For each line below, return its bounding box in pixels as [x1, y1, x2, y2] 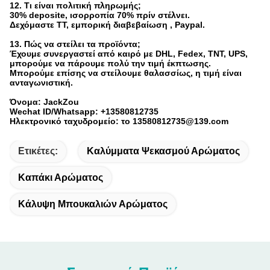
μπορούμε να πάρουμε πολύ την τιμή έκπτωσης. [10, 58, 211, 68]
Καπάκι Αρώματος [18, 172, 103, 183]
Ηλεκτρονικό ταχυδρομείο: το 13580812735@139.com [10, 116, 228, 126]
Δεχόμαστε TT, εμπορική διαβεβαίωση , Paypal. [10, 20, 205, 30]
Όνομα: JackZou [10, 97, 79, 107]
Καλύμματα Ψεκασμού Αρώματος [87, 146, 240, 156]
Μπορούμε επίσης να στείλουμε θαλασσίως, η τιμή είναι [10, 68, 242, 78]
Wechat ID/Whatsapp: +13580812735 [10, 107, 159, 116]
